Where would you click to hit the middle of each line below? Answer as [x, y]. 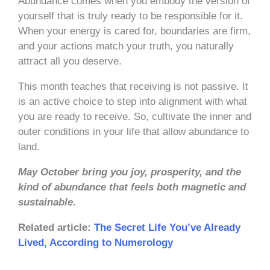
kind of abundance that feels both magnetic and [132, 187]
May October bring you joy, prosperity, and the [130, 172]
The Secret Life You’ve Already [167, 227]
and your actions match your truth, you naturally [126, 46]
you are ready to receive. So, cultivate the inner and [135, 116]
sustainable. [49, 202]
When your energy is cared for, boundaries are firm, [134, 31]
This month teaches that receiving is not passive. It [133, 86]
